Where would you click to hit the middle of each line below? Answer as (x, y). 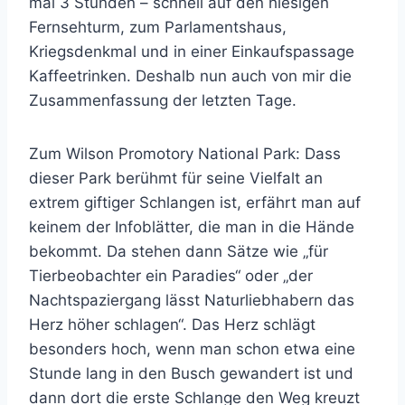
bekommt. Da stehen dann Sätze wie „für (179, 251)
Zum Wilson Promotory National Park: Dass (185, 154)
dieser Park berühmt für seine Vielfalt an (176, 178)
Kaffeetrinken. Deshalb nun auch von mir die (190, 76)
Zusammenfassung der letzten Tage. (163, 100)
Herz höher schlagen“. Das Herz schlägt (172, 325)
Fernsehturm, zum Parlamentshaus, (158, 27)
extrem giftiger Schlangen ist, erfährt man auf (195, 202)
